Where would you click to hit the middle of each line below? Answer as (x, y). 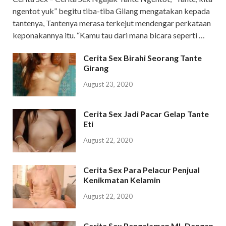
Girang (96, 68)
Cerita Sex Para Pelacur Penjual (142, 170)
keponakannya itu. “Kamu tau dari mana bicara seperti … (109, 35)
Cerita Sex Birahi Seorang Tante (143, 58)
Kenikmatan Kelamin (122, 180)
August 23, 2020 (108, 84)
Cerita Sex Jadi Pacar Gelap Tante (146, 114)
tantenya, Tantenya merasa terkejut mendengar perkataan (112, 23)
